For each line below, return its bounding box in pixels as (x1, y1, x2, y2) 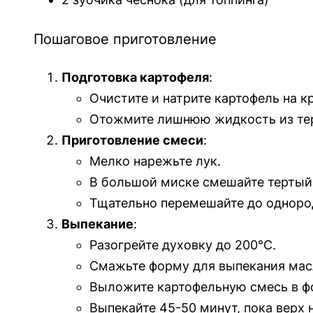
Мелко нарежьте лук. (89, 154, 221, 169)
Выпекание (61, 217, 133, 232)
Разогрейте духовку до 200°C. (89, 238, 276, 253)
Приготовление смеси (61, 133, 203, 148)
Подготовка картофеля (61, 70, 209, 85)
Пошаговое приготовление (34, 30, 217, 48)
